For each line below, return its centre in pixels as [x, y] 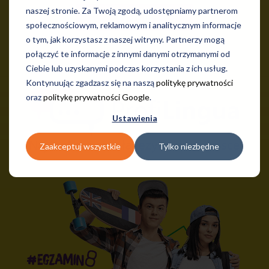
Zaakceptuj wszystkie [80, 146]
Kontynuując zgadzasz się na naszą [91, 83]
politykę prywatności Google [96, 97]
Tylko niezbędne [189, 146]
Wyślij [134, 17]
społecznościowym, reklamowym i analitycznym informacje [134, 25]
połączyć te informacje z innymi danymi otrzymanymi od [128, 54]
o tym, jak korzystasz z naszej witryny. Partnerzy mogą [125, 40]
